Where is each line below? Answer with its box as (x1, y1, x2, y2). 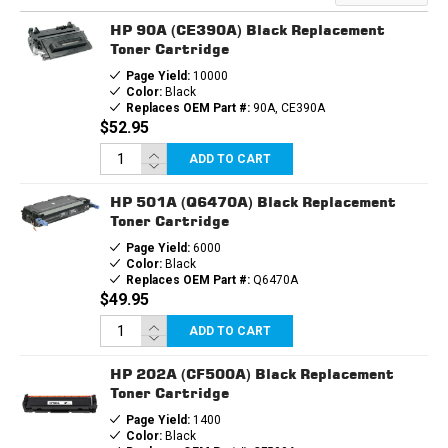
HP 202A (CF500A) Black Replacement (109, 364, 394, 382)
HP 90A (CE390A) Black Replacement (109, 20, 385, 38)
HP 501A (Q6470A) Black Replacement (109, 192, 396, 210)
